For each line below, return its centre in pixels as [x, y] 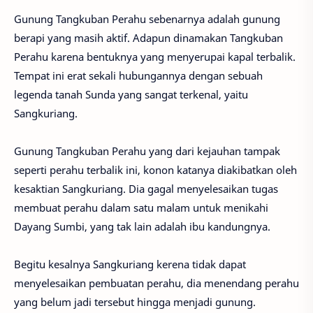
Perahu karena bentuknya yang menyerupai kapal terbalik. [155, 56]
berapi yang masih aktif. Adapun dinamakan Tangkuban [148, 37]
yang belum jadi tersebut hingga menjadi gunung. [135, 301]
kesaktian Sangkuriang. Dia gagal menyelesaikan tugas [146, 188]
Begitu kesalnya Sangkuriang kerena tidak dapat [130, 264]
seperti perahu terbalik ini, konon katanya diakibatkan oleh [155, 169]
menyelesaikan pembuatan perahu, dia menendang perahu [156, 283]
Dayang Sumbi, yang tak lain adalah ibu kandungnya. [142, 226]
